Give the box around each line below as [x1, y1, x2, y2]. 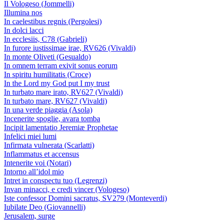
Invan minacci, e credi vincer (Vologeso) [4, 185, 129, 193]
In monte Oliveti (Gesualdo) [4, 53, 91, 61]
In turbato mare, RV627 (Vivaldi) [4, 97, 107, 105]
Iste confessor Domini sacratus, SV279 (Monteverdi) [4, 194, 167, 202]
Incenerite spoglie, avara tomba [4, 114, 100, 123]
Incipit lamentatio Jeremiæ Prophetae [4, 123, 118, 132]
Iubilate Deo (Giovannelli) [4, 203, 85, 211]
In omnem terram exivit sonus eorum [4, 61, 117, 70]
